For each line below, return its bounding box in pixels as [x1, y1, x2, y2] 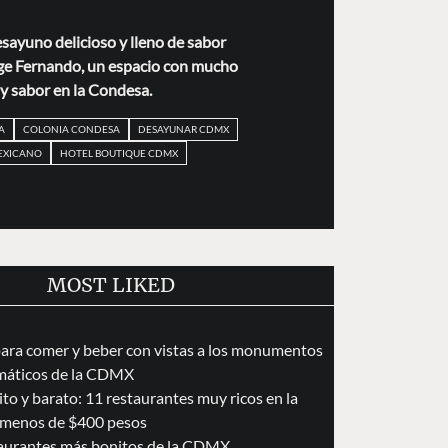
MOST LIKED [47, 272, 176, 297]
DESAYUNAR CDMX [137, 123, 229, 136]
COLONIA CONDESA [22, 123, 120, 136]
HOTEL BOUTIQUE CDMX [60, 146, 178, 159]
